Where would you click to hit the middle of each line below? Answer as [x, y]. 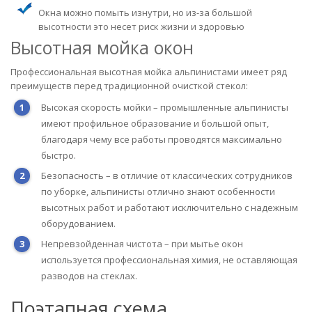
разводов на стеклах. [89, 275]
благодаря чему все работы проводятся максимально [162, 139]
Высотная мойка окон [102, 47]
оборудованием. [78, 223]
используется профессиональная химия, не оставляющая [169, 259]
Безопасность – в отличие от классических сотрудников [167, 175]
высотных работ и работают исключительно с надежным [170, 207]
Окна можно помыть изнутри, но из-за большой [145, 13]
